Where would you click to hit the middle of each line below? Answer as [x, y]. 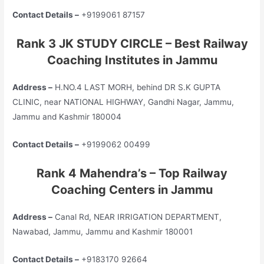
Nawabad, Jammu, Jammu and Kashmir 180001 [103, 231]
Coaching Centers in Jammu [132, 189]
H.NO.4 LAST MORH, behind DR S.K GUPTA [137, 87]
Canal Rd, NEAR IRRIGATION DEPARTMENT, [137, 217]
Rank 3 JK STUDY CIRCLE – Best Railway [132, 43]
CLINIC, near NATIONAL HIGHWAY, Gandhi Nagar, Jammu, [123, 102]
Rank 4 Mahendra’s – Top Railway [132, 173]
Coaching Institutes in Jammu [132, 60]
